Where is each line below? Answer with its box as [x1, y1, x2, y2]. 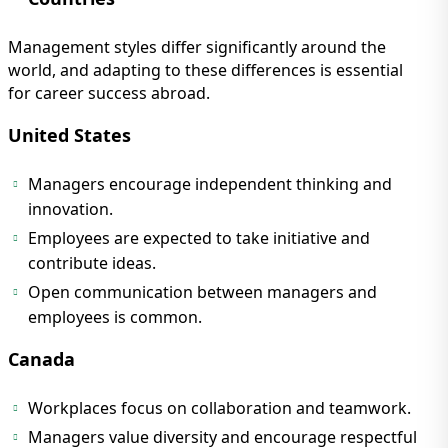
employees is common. [28, 306, 202, 329]
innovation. [28, 198, 113, 221]
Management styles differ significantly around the [8, 36, 386, 59]
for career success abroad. [8, 82, 210, 105]
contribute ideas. [28, 252, 156, 275]
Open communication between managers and [28, 281, 377, 304]
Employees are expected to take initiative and [28, 227, 370, 250]
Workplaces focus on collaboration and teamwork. [28, 397, 411, 420]
